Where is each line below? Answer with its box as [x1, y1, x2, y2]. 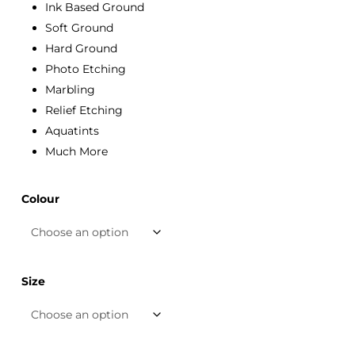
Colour [21, 192, 59, 207]
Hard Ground [44, 41, 117, 56]
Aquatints [44, 124, 99, 139]
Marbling [44, 82, 95, 97]
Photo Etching [44, 62, 126, 77]
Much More [44, 144, 108, 159]
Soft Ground [44, 21, 113, 36]
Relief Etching [44, 103, 123, 118]
